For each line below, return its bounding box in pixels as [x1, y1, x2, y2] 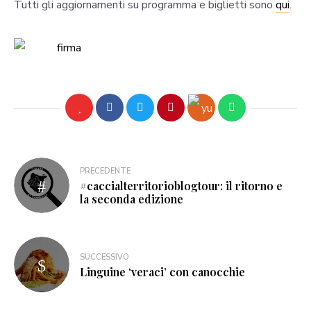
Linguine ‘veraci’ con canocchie [80, 264, 245, 279]
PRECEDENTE [80, 166, 131, 177]
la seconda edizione [80, 192, 183, 207]
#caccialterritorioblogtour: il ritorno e [80, 178, 283, 194]
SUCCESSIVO [80, 251, 129, 262]
